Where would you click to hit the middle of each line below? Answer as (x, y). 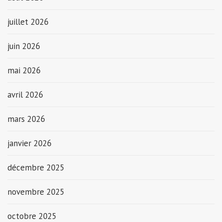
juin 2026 (24, 46)
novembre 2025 (36, 192)
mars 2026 (26, 119)
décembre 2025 (36, 167)
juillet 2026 (28, 22)
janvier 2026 (29, 143)
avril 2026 (25, 94)
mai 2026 (24, 70)
